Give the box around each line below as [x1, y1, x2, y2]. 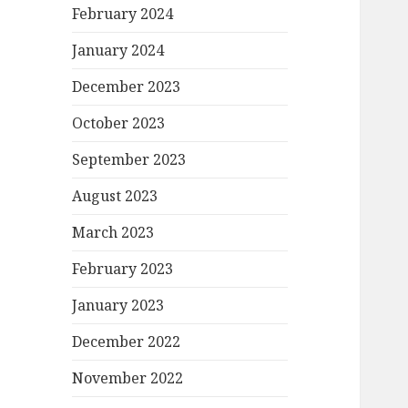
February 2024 [72, 4, 174, 25]
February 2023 [72, 259, 174, 280]
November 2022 [72, 368, 184, 389]
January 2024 [72, 40, 165, 61]
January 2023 [72, 295, 165, 316]
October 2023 [72, 113, 166, 134]
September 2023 [72, 149, 187, 170]
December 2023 [72, 76, 181, 97]
